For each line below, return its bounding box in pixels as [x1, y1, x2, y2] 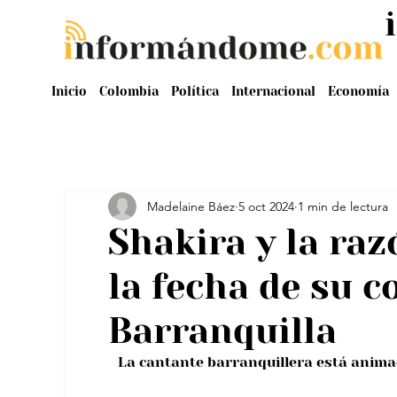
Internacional [230, 83, 315, 98]
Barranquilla [108, 310, 337, 352]
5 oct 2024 [238, 198, 294, 214]
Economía [327, 83, 389, 98]
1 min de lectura [298, 198, 388, 214]
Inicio [51, 83, 87, 98]
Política [170, 83, 219, 98]
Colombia [98, 83, 159, 98]
